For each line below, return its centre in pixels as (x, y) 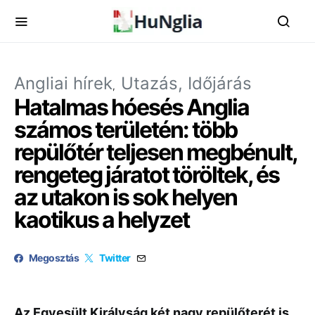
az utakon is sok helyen (126, 197)
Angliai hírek (63, 83)
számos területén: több (126, 130)
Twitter (115, 258)
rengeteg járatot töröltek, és (147, 175)
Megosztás (54, 258)
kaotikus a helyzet (102, 220)
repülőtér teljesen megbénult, (155, 152)
